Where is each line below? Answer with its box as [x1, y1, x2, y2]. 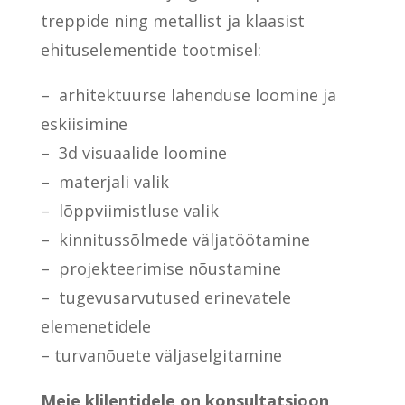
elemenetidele [40, 315, 151, 337]
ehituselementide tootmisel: [40, 38, 261, 61]
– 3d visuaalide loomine [40, 141, 227, 164]
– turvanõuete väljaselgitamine [40, 344, 282, 366]
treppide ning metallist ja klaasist [40, 9, 305, 32]
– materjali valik [40, 170, 169, 193]
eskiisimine [40, 112, 127, 135]
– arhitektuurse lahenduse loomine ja [40, 83, 336, 106]
